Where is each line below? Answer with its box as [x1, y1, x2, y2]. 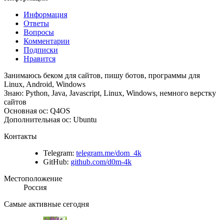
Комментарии [24, 37, 70, 46]
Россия [24, 183, 47, 192]
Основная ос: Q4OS [4, 107, 70, 115]
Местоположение [4, 174, 62, 183]
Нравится [24, 55, 55, 63]
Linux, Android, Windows [4, 80, 85, 89]
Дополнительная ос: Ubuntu [4, 115, 97, 124]
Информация [24, 10, 67, 19]
